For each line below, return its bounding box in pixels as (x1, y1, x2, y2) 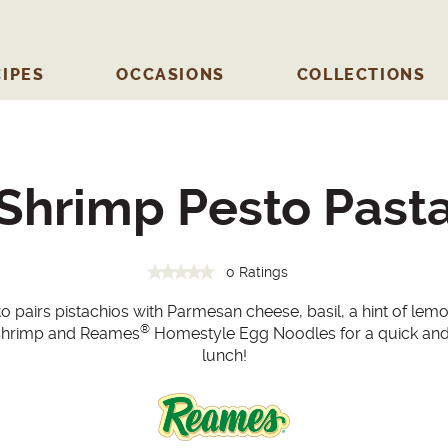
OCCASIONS (116, 65, 225, 84)
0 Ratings (225, 264, 288, 280)
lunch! (201, 346, 247, 365)
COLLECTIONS (296, 65, 426, 84)
